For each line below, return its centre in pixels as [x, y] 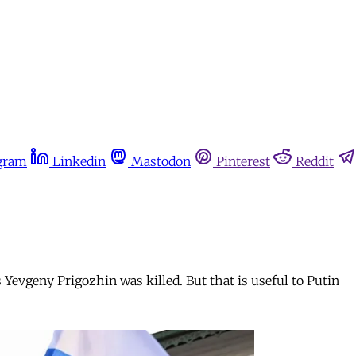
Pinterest [243, 161]
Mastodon [161, 161]
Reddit [315, 161]
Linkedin [79, 161]
